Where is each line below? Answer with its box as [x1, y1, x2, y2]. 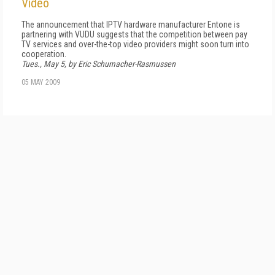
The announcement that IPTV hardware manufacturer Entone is [21, 19, 240, 29]
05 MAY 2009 [21, 77, 60, 87]
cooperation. [21, 48, 66, 59]
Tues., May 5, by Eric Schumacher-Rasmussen [21, 58, 176, 69]
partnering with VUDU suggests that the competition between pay [21, 29, 247, 39]
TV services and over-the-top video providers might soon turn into [21, 39, 249, 49]
